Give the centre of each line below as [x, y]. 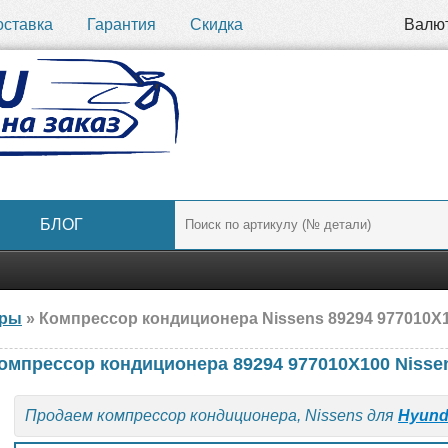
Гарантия [121, 24]
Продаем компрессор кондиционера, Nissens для [211, 415]
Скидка [216, 24]
